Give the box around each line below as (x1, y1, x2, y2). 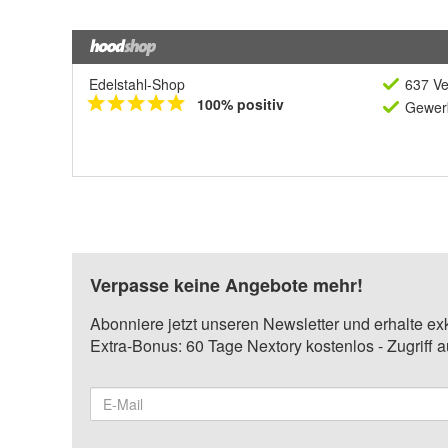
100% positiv (197, 94, 284, 115)
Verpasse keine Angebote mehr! (90, 272, 363, 299)
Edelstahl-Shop (89, 74, 185, 95)
